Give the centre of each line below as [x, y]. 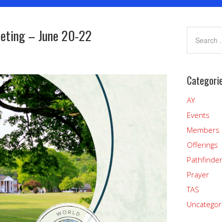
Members [203, 130]
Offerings [202, 145]
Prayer [198, 174]
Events [198, 115]
